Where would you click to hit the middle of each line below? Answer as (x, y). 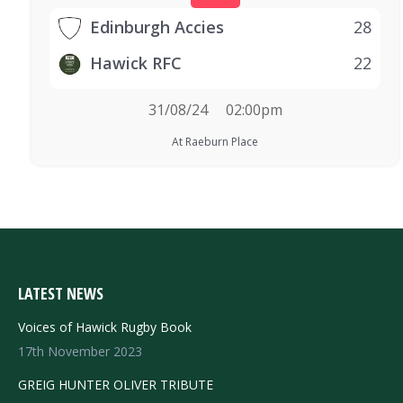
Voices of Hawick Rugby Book (105, 327)
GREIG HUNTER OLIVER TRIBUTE (116, 385)
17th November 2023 (80, 351)
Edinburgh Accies (157, 27)
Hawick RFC (136, 63)
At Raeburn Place (215, 142)
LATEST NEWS (61, 293)
